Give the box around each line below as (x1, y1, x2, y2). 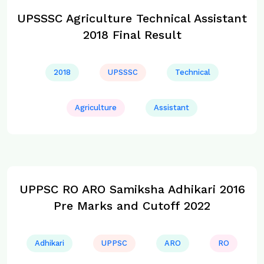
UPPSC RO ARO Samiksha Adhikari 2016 (19, 182, 245, 196)
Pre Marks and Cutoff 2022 (54, 199, 210, 213)
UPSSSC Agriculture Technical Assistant (17, 11, 247, 25)
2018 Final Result (82, 28, 181, 42)
